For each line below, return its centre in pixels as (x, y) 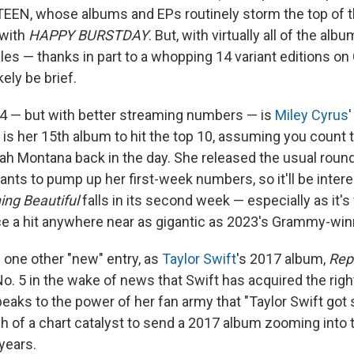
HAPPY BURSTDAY (88, 36)
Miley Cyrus (312, 115)
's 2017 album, (282, 259)
